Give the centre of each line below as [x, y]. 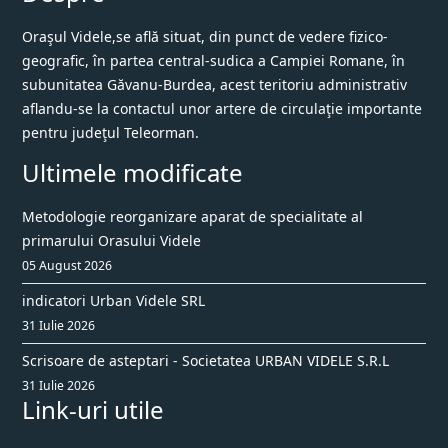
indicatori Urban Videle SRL [113, 301]
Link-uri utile [93, 410]
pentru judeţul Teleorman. [110, 133]
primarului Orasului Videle [111, 241]
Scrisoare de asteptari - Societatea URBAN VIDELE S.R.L [205, 361]
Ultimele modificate [132, 173]
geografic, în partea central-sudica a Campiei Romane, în [213, 61]
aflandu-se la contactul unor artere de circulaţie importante [222, 109]
